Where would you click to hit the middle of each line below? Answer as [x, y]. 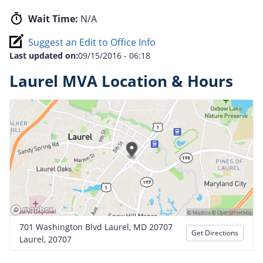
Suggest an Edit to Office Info [92, 42]
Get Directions [215, 232]
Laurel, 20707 [45, 239]
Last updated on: [44, 55]
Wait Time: [53, 18]
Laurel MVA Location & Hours [121, 81]
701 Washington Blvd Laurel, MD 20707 [96, 227]
